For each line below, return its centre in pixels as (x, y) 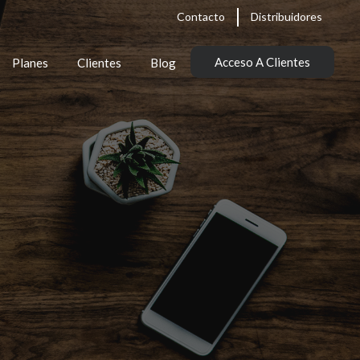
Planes (30, 63)
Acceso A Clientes (262, 62)
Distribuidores (286, 16)
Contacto (201, 16)
